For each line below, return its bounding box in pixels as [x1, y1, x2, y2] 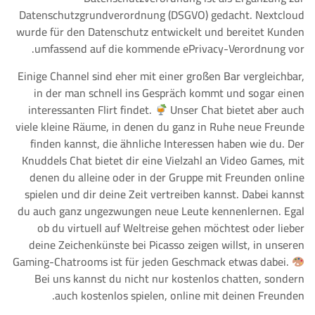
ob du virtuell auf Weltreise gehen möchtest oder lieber [37, 217, 304, 238]
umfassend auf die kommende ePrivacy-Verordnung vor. [34, 38, 304, 59]
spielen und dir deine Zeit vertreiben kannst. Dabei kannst [25, 184, 304, 205]
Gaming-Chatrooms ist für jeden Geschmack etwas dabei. [12, 251, 292, 272]
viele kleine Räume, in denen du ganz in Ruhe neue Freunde [15, 116, 304, 137]
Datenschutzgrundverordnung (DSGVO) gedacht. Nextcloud [19, 4, 304, 25]
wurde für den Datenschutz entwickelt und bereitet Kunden [16, 21, 304, 42]
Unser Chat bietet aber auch [167, 99, 304, 120]
